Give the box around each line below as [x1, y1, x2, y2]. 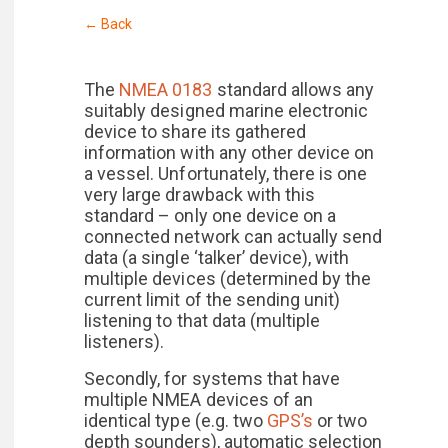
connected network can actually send [84, 226, 383, 247]
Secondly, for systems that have [84, 368, 341, 389]
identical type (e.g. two [84, 410, 268, 431]
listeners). [84, 331, 165, 352]
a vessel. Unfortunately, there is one [84, 163, 368, 184]
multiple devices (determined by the [84, 268, 372, 289]
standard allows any [212, 79, 375, 100]
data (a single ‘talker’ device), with [84, 247, 350, 268]
